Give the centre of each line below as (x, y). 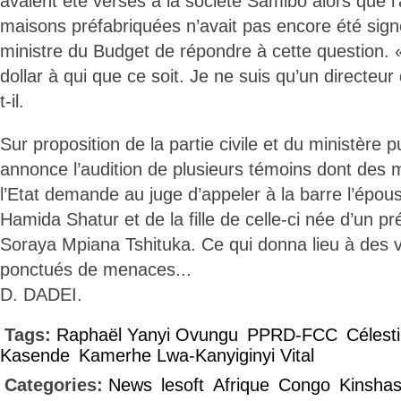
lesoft (183, 385)
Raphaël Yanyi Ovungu (147, 335)
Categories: (56, 385)
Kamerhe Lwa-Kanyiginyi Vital (196, 355)
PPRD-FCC (292, 335)
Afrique (241, 385)
